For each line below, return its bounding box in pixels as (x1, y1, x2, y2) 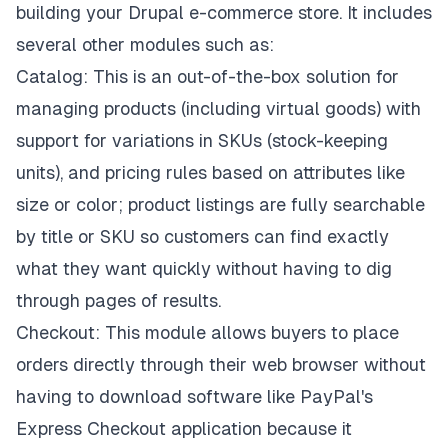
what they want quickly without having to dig (16, 258, 392, 279)
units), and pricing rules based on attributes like (16, 162, 405, 183)
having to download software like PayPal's (16, 386, 373, 407)
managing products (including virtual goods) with (16, 98, 421, 119)
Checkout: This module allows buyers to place (16, 322, 399, 343)
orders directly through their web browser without (16, 354, 426, 375)
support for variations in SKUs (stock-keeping (16, 130, 388, 151)
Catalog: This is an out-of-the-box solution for (16, 66, 399, 87)
